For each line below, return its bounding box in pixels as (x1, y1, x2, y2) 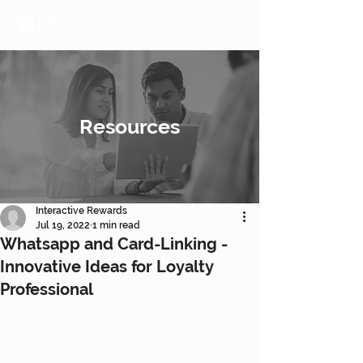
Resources (79, 114, 180, 139)
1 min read (92, 220, 140, 231)
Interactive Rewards (36, 205, 127, 216)
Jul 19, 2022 (36, 220, 90, 231)
